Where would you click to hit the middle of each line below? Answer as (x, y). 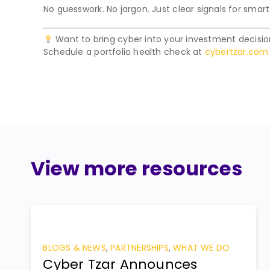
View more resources (137, 168)
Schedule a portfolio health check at (124, 52)
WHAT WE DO (202, 247)
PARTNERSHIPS (140, 247)
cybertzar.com (237, 52)
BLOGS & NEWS (74, 247)
